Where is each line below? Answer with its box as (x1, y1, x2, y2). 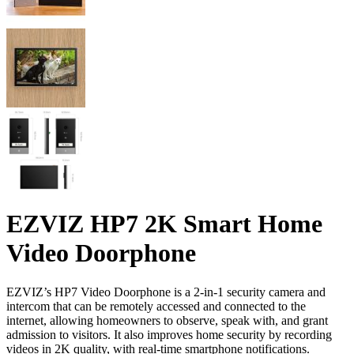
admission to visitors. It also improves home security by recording (6, 327, 332, 341)
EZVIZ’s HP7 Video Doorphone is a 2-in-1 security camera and (6, 284, 326, 299)
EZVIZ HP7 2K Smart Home (6, 209, 322, 239)
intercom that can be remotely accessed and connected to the (6, 299, 306, 313)
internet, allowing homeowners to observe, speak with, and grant (6, 313, 328, 327)
